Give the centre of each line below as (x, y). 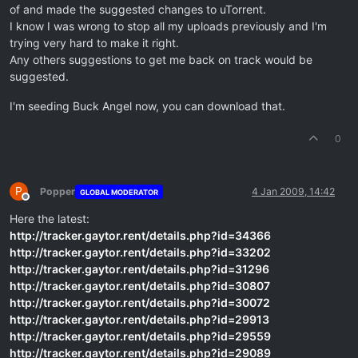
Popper (58, 192)
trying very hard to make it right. (94, 43)
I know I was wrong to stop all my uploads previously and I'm (168, 26)
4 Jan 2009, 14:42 (293, 192)
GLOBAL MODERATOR (119, 192)
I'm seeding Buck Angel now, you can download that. (147, 106)
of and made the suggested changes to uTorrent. (138, 10)
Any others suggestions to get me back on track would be (161, 60)
